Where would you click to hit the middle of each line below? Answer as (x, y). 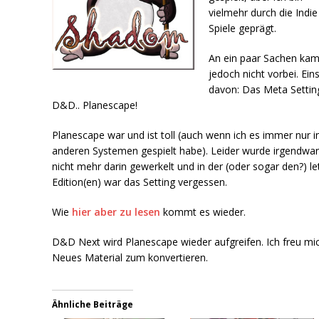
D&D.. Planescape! (95, 105)
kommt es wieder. (203, 211)
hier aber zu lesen (116, 211)
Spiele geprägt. (243, 28)
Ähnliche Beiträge (93, 304)
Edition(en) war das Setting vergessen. (140, 182)
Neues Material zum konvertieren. (130, 257)
